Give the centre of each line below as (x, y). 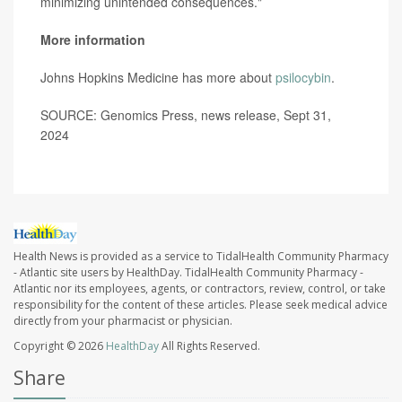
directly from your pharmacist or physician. (123, 320)
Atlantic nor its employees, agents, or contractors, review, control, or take (200, 288)
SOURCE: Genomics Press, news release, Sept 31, (186, 115)
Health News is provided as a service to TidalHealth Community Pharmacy (201, 256)
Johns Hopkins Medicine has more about (158, 78)
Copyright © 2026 (60, 345)
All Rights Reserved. (210, 345)
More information (93, 40)
